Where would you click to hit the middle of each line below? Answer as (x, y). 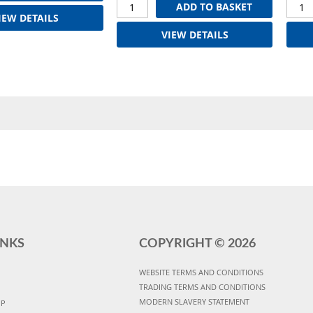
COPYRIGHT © (183, 243)
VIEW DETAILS (195, 34)
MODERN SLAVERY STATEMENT (194, 301)
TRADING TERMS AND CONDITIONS (202, 286)
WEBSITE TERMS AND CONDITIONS (201, 272)
